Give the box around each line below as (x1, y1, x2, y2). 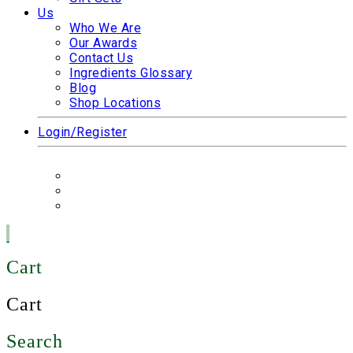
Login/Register (38, 124, 127, 140)
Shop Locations (69, 95, 161, 111)
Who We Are (69, 20, 141, 36)
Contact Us (69, 50, 133, 66)
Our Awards (69, 35, 137, 51)
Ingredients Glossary (69, 65, 192, 81)
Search (6, 330, 63, 351)
